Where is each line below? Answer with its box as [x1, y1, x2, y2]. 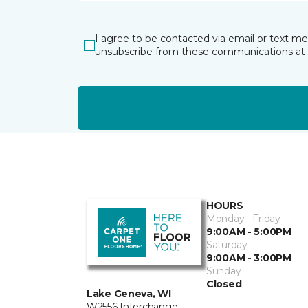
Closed [206, 278, 242, 290]
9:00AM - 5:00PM [206, 225, 291, 238]
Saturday [206, 239, 247, 251]
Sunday [206, 265, 241, 277]
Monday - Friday [206, 212, 280, 225]
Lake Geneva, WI [87, 287, 171, 300]
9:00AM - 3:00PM [206, 252, 291, 264]
